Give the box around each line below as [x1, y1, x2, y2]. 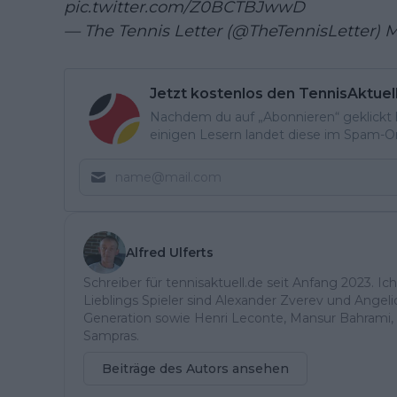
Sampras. [83, 328, 139, 345]
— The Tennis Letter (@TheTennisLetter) [64, 21, 385, 42]
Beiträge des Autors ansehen [102, 361, 289, 378]
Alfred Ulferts [126, 245, 214, 261]
